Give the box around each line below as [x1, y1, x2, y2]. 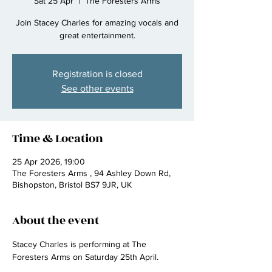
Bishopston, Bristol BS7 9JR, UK [12, 180, 132, 189]
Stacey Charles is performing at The [12, 239, 149, 249]
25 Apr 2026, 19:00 [12, 157, 85, 166]
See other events [61, 83, 134, 93]
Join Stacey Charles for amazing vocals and [16, 18, 178, 27]
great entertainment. [59, 30, 135, 40]
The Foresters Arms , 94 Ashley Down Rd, [12, 168, 171, 178]
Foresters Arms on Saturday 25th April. [12, 252, 158, 262]
